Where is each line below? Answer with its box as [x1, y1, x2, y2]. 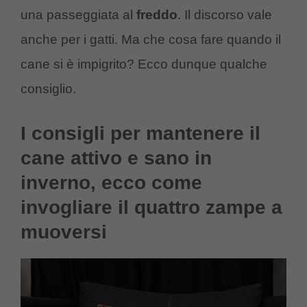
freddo [136, 8, 177, 23]
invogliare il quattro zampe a [21, 196, 282, 218]
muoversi [21, 221, 107, 243]
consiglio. [21, 82, 76, 97]
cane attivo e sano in [21, 147, 212, 169]
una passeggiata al [21, 8, 136, 23]
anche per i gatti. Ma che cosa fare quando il [21, 32, 281, 47]
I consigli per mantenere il [21, 122, 260, 144]
